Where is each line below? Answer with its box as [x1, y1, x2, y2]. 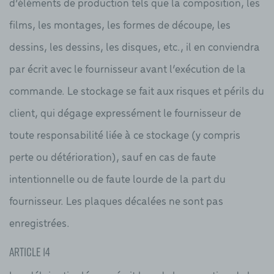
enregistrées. [9, 214, 70, 230]
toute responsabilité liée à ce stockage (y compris [9, 126, 240, 142]
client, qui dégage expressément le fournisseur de [9, 104, 241, 120]
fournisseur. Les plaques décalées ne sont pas [9, 192, 223, 208]
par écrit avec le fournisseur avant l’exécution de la [9, 60, 246, 76]
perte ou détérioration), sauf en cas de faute [9, 148, 216, 164]
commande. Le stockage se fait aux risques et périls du [9, 82, 264, 98]
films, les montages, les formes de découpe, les [9, 16, 231, 32]
